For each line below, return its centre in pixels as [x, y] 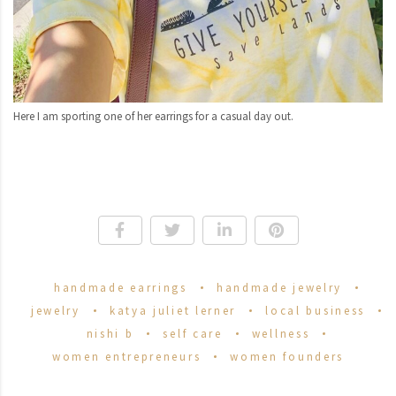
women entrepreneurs [126, 356]
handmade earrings [120, 287]
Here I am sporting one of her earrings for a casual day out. [153, 115]
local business [316, 310]
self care [193, 333]
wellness [281, 333]
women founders [287, 356]
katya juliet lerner [173, 310]
